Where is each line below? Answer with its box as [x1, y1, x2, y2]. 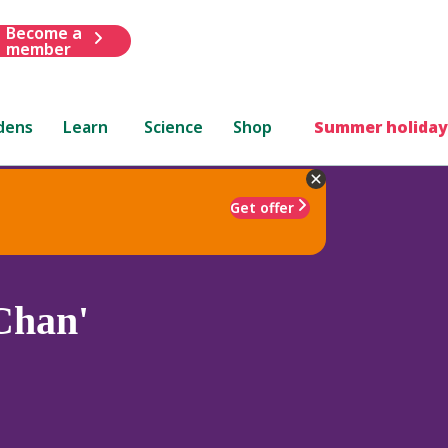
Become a [5, 21, 82, 44]
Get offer [230, 197, 294, 217]
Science [144, 115, 204, 138]
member [5, 37, 71, 60]
